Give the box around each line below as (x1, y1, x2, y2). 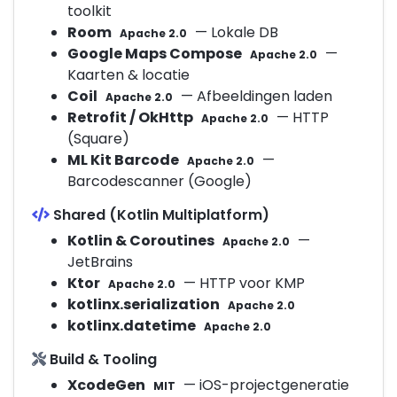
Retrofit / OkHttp (67, 107, 193, 128)
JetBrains (67, 252, 133, 273)
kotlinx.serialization (67, 294, 220, 315)
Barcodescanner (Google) (67, 171, 252, 192)
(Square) (67, 128, 129, 150)
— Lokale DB (191, 22, 278, 43)
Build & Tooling (46, 349, 157, 370)
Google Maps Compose (67, 43, 242, 65)
